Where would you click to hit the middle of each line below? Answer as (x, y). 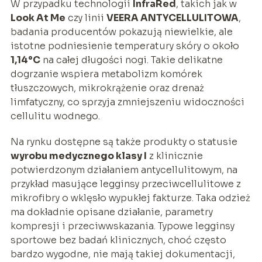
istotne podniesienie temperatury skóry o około (125, 46)
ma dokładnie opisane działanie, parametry (111, 212)
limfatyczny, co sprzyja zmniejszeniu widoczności (127, 102)
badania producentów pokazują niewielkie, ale (121, 32)
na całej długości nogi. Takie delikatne (131, 60)
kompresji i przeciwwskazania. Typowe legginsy (122, 226)
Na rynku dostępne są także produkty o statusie (124, 142)
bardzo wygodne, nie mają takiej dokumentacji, (123, 254)
